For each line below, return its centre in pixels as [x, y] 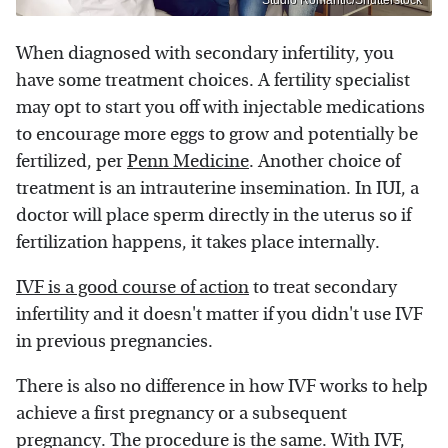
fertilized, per [71, 161]
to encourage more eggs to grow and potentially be [217, 134]
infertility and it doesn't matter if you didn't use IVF [219, 314]
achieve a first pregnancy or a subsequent [181, 413]
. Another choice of [324, 161]
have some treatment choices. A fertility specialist [213, 80]
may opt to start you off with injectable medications [220, 107]
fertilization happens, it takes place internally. [198, 242]
